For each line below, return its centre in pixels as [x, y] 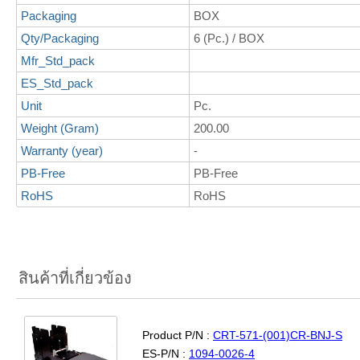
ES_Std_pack [57, 83]
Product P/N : [178, 335]
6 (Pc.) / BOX [229, 38]
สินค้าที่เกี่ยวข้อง [75, 278]
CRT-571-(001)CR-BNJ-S [278, 335]
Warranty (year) [62, 151]
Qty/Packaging [60, 38]
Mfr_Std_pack [58, 61]
